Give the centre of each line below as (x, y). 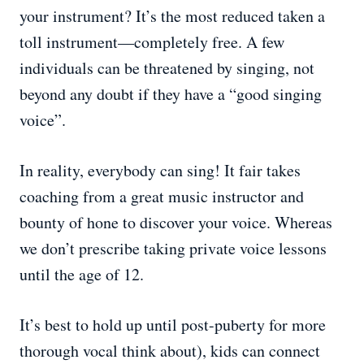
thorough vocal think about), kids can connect (170, 351)
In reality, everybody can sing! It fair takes (160, 171)
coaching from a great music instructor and (162, 197)
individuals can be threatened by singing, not (167, 68)
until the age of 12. (82, 275)
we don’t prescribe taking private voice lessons (173, 249)
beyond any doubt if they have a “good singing (171, 94)
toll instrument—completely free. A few (152, 42)
